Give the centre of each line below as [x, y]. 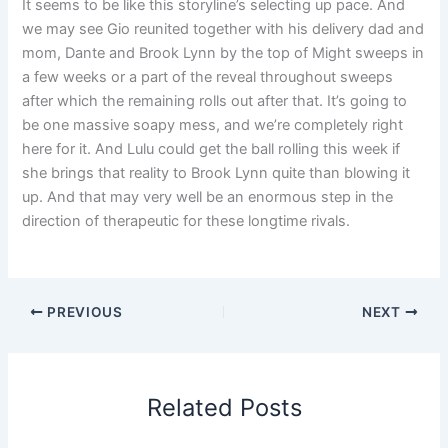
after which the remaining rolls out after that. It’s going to [215, 100]
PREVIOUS [83, 311]
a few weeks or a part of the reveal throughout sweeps [208, 76]
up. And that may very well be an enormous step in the [208, 196]
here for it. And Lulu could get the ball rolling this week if [211, 148]
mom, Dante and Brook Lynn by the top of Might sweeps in [223, 52]
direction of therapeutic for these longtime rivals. [186, 220]
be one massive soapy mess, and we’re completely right [213, 124]
